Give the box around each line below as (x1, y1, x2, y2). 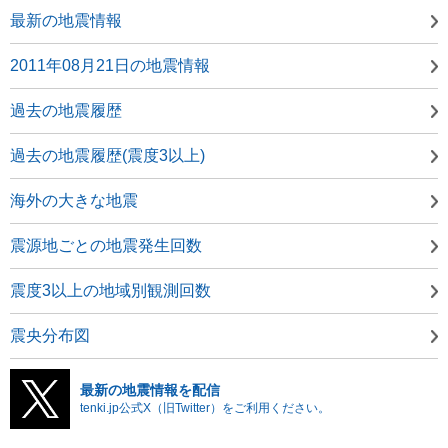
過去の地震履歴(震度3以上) (10, 146, 205, 164)
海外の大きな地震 (10, 191, 138, 209)
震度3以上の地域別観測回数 (10, 281, 211, 299)
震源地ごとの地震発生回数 (10, 236, 202, 254)
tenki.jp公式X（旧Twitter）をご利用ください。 (80, 400, 330, 415)
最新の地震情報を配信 (80, 381, 220, 398)
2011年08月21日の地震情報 (10, 56, 210, 74)
